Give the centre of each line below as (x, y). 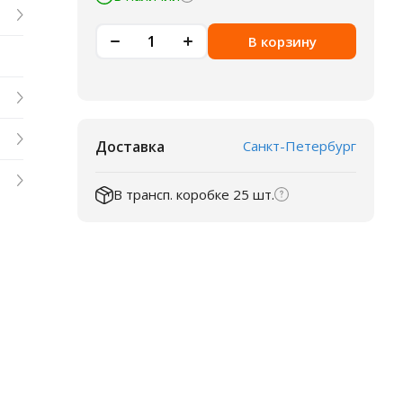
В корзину (282, 41)
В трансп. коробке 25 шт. (194, 194)
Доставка (130, 146)
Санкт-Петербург (300, 146)
